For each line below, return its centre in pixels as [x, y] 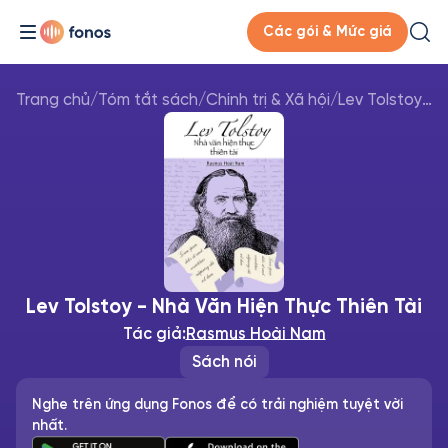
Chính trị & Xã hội [268, 99]
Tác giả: [154, 333]
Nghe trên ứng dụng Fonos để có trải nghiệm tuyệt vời [217, 404]
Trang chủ [53, 99]
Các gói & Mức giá [327, 31]
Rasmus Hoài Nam [255, 333]
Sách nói [224, 361]
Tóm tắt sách [148, 99]
